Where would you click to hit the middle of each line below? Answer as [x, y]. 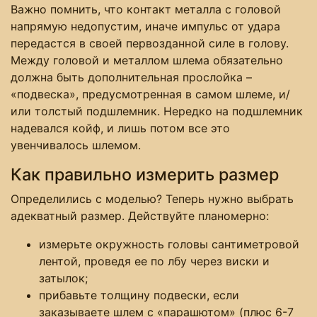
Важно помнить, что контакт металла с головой [146, 9]
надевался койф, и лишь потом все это [120, 128]
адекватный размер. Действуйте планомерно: [140, 215]
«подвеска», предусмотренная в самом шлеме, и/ [150, 94]
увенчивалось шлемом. [76, 145]
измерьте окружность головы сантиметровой [169, 244]
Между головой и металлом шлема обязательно [147, 60]
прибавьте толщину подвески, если [139, 295]
